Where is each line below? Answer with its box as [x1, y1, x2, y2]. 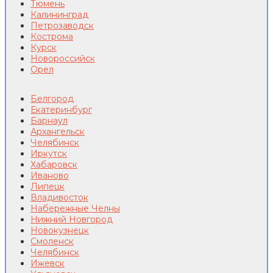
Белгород [30, 93, 74, 105]
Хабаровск [30, 159, 77, 171]
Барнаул [30, 115, 68, 127]
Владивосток [30, 192, 88, 204]
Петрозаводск [30, 20, 94, 32]
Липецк [30, 181, 65, 193]
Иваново [30, 170, 69, 182]
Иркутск [30, 148, 67, 160]
